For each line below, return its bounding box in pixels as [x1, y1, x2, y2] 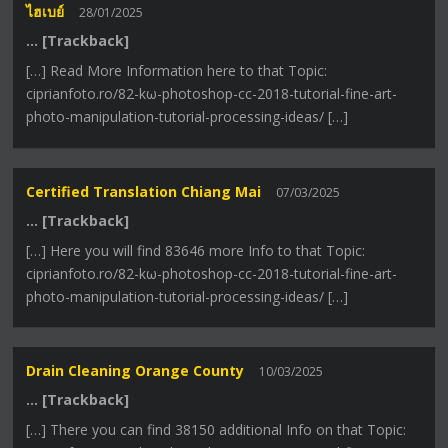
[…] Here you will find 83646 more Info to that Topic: [26, 240, 366, 260]
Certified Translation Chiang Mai [26, 181, 262, 201]
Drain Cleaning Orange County [26, 360, 245, 380]
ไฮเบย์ [26, 2, 65, 22]
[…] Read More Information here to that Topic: [26, 61, 328, 81]
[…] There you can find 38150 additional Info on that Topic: [26, 419, 407, 439]
